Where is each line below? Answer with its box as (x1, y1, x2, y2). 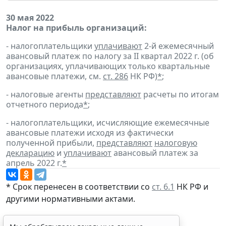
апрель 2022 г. (6, 157, 62, 168)
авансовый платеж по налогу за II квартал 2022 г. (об (6, 50, 214, 62)
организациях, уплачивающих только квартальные (6, 60, 210, 72)
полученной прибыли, (6, 137, 96, 148)
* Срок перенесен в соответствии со (6, 181, 152, 192)
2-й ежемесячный (142, 40, 214, 51)
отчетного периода (6, 98, 83, 110)
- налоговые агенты (6, 88, 85, 100)
